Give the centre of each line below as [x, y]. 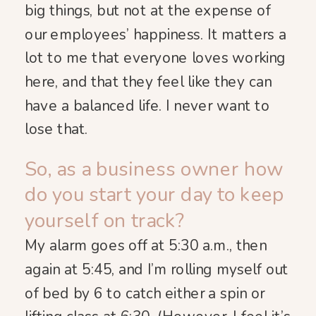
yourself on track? [105, 220]
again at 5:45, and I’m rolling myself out [157, 270]
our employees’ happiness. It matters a [156, 34]
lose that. [56, 129]
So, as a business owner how [154, 169]
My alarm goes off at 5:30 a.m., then [146, 246]
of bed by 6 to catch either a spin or [145, 293]
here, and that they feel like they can [148, 82]
